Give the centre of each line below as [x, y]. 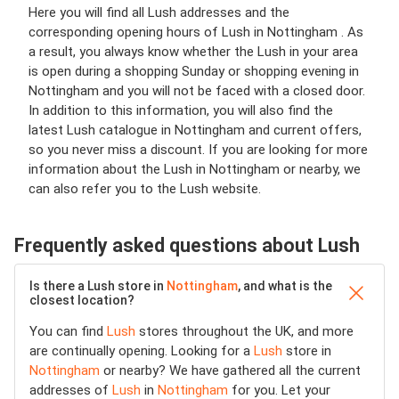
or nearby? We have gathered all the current [230, 370]
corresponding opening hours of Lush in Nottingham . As [196, 32]
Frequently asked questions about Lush [187, 245]
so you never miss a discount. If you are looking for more [198, 150]
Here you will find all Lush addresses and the [159, 12]
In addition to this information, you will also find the [181, 110]
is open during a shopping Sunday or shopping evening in [194, 71]
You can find [68, 331]
